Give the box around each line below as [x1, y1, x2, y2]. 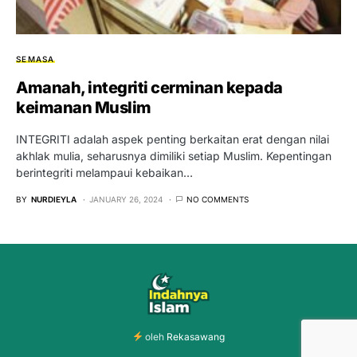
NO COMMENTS [186, 194, 249, 204]
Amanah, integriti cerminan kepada [16, 77, 283, 97]
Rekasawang [167, 330, 226, 343]
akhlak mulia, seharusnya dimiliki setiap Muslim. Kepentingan [16, 148, 331, 163]
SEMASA [16, 53, 55, 64]
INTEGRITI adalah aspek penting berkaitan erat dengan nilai [16, 131, 329, 146]
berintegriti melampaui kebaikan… [16, 165, 193, 179]
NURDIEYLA [31, 194, 76, 204]
